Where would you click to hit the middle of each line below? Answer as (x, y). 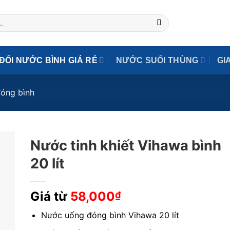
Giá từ (50, 197)
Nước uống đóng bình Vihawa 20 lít (110, 215)
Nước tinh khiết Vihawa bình (126, 146)
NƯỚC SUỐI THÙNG (157, 60)
